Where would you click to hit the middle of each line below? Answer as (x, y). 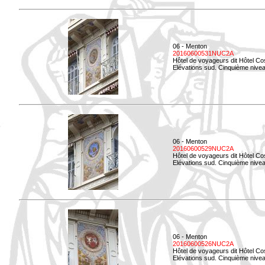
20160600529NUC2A (203, 148)
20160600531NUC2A (203, 53)
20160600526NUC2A (203, 244)
